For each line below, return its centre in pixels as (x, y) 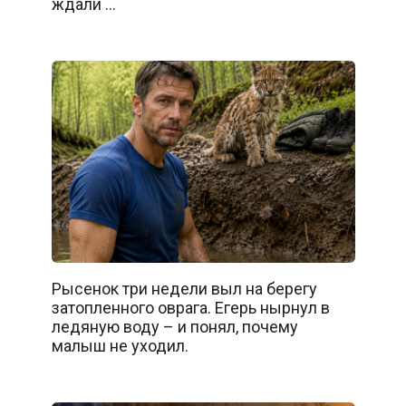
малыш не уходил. (120, 346)
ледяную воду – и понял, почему (174, 327)
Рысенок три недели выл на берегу (184, 289)
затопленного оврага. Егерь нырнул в (190, 308)
